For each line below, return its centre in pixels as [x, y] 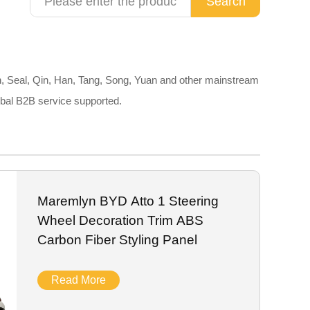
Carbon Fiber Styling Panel [117, 240]
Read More [78, 280]
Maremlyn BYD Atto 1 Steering [128, 201]
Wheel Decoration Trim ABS [120, 220]
